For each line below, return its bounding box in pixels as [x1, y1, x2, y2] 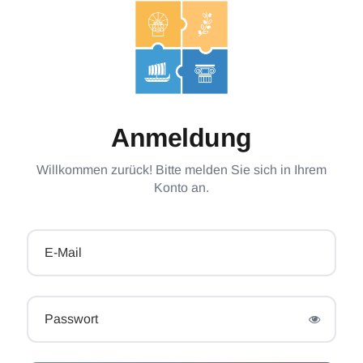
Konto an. [154, 180, 209, 194]
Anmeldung [111, 122, 252, 152]
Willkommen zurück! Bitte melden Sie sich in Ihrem [36, 162, 327, 177]
